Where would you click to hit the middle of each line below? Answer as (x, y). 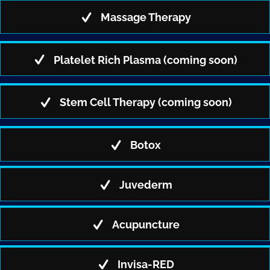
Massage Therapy (146, 17)
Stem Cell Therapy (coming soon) (146, 102)
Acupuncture (146, 224)
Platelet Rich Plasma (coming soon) (146, 60)
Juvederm (146, 184)
